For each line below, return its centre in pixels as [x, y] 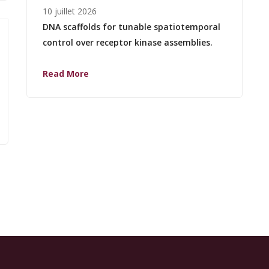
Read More [66, 73]
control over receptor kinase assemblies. [128, 42]
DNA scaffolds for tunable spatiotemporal [131, 26]
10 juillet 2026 [70, 11]
